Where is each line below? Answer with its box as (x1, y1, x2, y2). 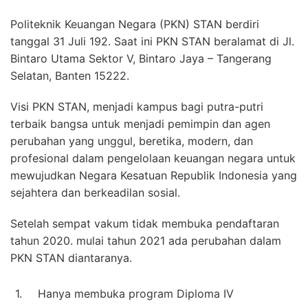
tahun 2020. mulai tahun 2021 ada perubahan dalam (10, 233, 281, 247)
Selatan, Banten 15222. (10, 68, 129, 82)
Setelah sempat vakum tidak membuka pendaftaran (10, 216, 279, 230)
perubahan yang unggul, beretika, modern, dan (10, 133, 253, 148)
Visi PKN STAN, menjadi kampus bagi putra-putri (10, 99, 263, 113)
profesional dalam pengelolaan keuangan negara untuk (10, 151, 296, 165)
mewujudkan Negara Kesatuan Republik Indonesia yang (10, 168, 297, 182)
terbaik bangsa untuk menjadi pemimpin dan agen (10, 116, 270, 131)
